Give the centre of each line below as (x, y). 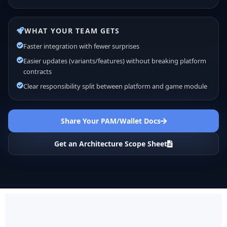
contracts (37, 72)
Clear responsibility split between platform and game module (115, 86)
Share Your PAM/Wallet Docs (110, 121)
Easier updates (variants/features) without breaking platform (115, 61)
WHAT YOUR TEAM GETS (72, 31)
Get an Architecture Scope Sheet (111, 144)
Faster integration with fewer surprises (81, 46)
